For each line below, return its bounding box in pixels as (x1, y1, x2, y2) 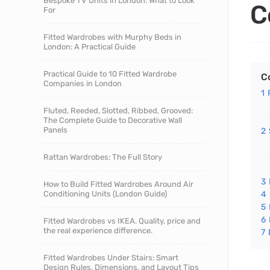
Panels (43, 125, 67, 134)
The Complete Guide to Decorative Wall (43, 116, 182, 125)
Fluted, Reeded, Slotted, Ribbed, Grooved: (43, 106, 193, 115)
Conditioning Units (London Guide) (43, 189, 167, 198)
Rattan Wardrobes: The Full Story (43, 152, 162, 162)
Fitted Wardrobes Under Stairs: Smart (43, 253, 178, 262)
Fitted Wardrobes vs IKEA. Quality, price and (43, 216, 201, 225)
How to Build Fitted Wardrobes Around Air (43, 180, 193, 189)
